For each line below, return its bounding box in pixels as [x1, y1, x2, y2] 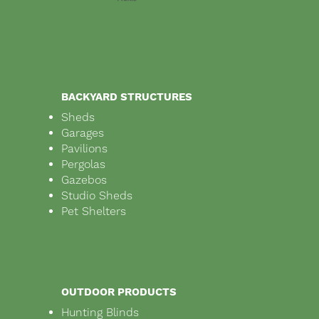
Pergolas [61, 157, 105, 172]
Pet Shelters [61, 204, 126, 219]
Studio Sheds [61, 189, 132, 203]
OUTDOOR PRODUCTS [61, 286, 177, 299]
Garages [61, 126, 104, 140]
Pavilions [61, 142, 108, 156]
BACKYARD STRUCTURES [61, 90, 192, 104]
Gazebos [61, 173, 107, 187]
